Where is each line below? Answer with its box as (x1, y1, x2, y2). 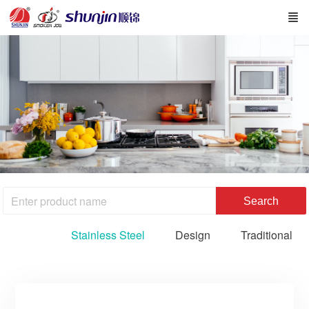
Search (243, 195, 279, 207)
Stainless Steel (70, 227, 145, 243)
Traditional (240, 227, 292, 243)
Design (175, 227, 210, 243)
